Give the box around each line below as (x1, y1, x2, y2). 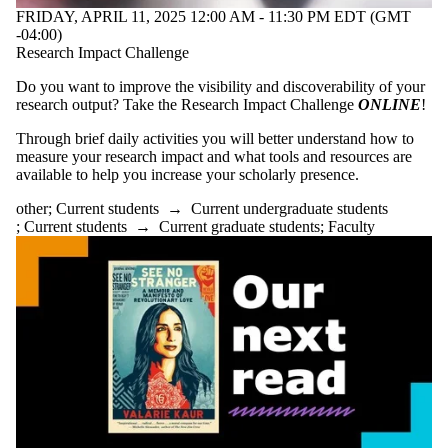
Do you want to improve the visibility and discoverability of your (16, 78, 425, 96)
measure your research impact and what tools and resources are (16, 148, 412, 166)
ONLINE (358, 96, 421, 114)
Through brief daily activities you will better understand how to (16, 130, 414, 148)
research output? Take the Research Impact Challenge (16, 96, 358, 114)
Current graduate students (159, 218, 320, 236)
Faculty (328, 218, 375, 236)
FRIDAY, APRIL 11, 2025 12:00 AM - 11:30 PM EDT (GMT (16, 8, 411, 26)
